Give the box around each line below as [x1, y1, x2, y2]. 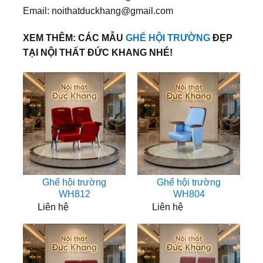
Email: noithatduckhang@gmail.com [23, 6, 173, 16]
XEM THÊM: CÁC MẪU [23, 32, 126, 43]
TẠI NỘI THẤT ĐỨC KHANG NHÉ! [23, 47, 173, 58]
